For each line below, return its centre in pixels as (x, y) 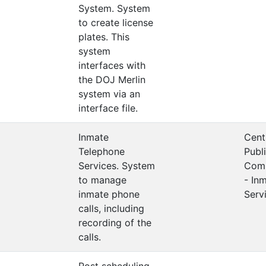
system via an (109, 94)
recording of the (115, 223)
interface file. (108, 108)
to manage (102, 180)
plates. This (104, 37)
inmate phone (109, 194)
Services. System (117, 166)
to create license (116, 23)
